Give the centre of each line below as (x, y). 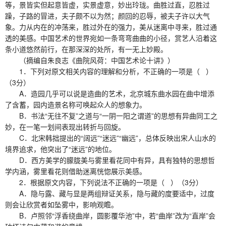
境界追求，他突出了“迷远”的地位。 (61, 149)
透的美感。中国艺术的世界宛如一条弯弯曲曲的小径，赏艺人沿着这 (111, 38)
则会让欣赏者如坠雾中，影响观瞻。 (62, 204)
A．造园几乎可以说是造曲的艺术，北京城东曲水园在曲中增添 (110, 93)
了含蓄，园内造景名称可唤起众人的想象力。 (76, 104)
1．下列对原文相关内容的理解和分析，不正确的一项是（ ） (109, 71)
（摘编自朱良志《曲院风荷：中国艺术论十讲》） (90, 60)
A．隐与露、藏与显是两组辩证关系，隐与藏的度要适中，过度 (110, 193)
